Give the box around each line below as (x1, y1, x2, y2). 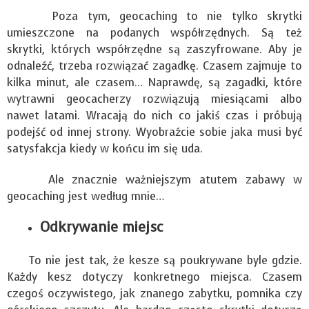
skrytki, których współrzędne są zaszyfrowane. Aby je (7, 42, 302, 57)
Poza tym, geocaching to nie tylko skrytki (7, 9, 302, 24)
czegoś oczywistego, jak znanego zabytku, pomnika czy (7, 286, 302, 301)
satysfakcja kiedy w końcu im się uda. (7, 141, 203, 157)
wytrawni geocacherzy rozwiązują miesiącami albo (7, 92, 302, 107)
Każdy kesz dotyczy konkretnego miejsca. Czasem (7, 270, 302, 285)
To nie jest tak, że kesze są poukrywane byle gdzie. (7, 253, 302, 268)
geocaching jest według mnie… (7, 189, 164, 204)
